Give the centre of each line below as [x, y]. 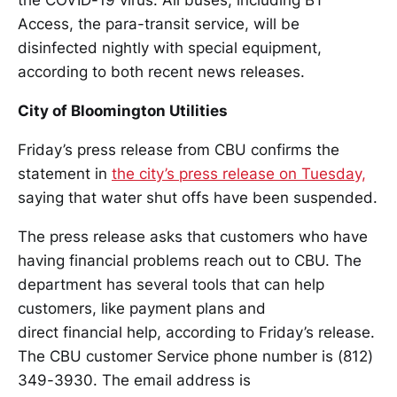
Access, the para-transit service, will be [159, 24]
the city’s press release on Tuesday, [239, 174]
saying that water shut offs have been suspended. [198, 198]
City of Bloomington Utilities [123, 111]
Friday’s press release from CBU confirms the [179, 150]
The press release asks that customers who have [193, 237]
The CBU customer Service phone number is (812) [195, 356]
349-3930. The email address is [134, 380]
